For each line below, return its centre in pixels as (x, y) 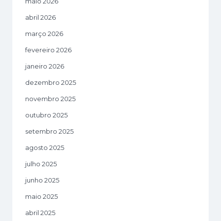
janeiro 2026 (45, 66)
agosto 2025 (45, 147)
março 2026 (44, 33)
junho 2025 (42, 180)
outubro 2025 (46, 115)
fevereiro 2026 (48, 50)
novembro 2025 (50, 98)
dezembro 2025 (51, 82)
